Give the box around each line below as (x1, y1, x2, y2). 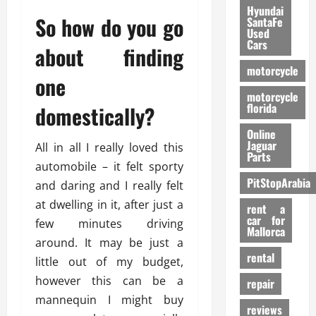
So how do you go (35, 11, 183, 44)
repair (246, 275, 274, 293)
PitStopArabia (246, 174, 310, 192)
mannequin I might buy (35, 292, 183, 308)
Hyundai (246, 2, 284, 20)
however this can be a (35, 273, 183, 289)
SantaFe (246, 13, 283, 31)
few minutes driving (35, 216, 183, 232)
